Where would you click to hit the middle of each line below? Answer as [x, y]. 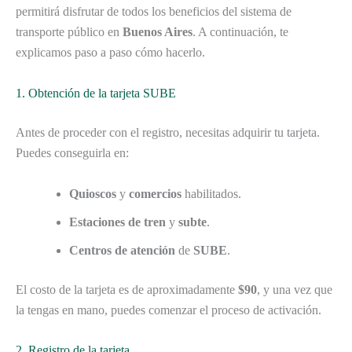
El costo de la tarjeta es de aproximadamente [127, 289]
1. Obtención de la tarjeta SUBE [96, 93]
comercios [155, 193]
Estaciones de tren [117, 222]
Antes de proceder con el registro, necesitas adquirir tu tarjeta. [168, 132]
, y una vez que [295, 289]
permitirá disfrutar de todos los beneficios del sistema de [154, 12]
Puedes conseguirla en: [72, 152]
